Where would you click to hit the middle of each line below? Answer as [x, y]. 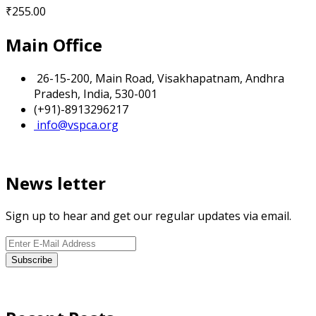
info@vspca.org [76, 124]
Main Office [54, 44]
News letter [56, 183]
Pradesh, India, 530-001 [96, 93]
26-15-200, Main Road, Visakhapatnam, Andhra [159, 78]
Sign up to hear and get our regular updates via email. [148, 216]
